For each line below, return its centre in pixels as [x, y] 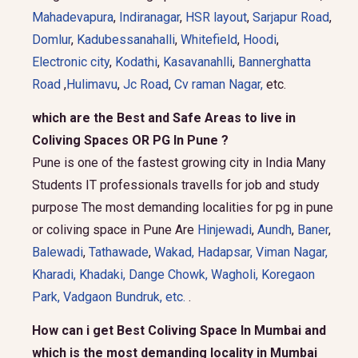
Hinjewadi [225, 230]
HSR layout [216, 17]
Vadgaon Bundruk [111, 297]
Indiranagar [149, 17]
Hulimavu [92, 84]
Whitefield [209, 40]
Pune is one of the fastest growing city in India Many [179, 163]
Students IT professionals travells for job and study [176, 185]
